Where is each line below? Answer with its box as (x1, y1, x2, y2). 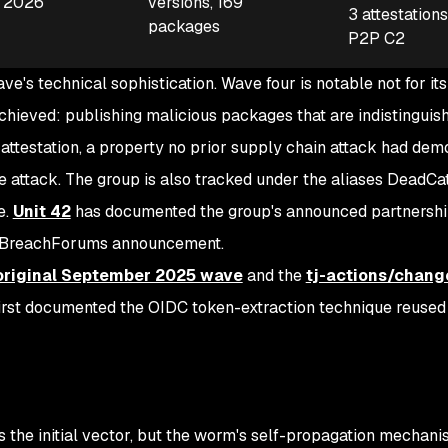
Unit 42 (12, 201, 71, 222)
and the (242, 265, 306, 286)
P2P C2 (347, 28, 405, 49)
